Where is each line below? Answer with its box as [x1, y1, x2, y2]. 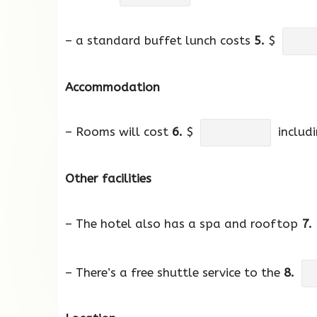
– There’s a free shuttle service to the [65, 265, 284, 279]
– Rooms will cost [65, 125, 172, 139]
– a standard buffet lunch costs [65, 33, 254, 47]
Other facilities [65, 171, 151, 186]
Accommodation [65, 79, 160, 94]
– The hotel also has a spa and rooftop [65, 216, 301, 231]
